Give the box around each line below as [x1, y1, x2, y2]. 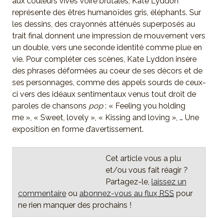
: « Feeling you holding [103, 101, 185, 110]
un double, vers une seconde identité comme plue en [12, 42, 202, 52]
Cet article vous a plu [105, 153, 181, 163]
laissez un [151, 177, 186, 186]
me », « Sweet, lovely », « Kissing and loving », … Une [12, 112, 199, 122]
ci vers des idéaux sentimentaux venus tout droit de [12, 89, 196, 99]
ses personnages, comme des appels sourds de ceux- [12, 77, 206, 87]
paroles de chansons [12, 101, 89, 110]
